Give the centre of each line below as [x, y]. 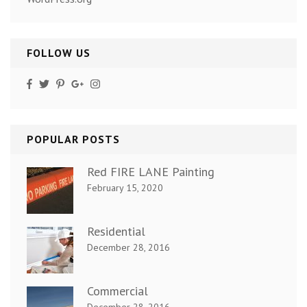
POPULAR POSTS [73, 139]
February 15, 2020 [125, 187]
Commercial [118, 291]
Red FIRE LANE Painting [151, 171]
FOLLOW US [59, 53]
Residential [116, 231]
